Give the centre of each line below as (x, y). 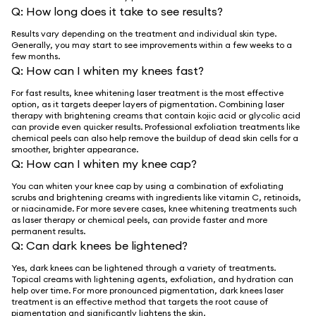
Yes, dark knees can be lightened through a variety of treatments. (144, 267)
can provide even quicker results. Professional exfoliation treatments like (156, 126)
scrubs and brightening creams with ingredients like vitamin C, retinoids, (156, 197)
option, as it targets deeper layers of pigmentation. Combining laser (148, 104)
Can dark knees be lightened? (107, 245)
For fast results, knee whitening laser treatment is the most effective (147, 92)
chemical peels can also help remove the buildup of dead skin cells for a (155, 138)
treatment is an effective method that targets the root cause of (140, 301)
